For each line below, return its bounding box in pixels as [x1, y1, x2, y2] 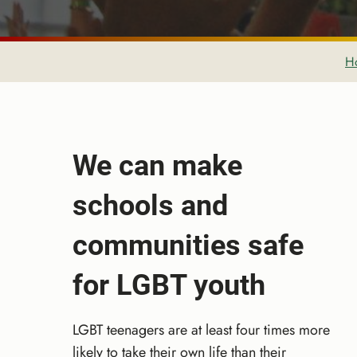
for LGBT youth [73, 268, 265, 302]
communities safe [73, 228, 304, 262]
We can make [73, 148, 242, 182]
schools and [73, 188, 228, 222]
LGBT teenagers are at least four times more [73, 320, 330, 341]
